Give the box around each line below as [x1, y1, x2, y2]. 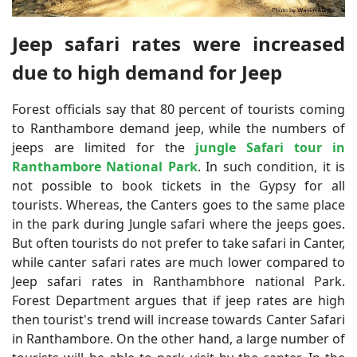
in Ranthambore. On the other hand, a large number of [12, 330, 345, 348]
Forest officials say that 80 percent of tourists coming [12, 100, 345, 119]
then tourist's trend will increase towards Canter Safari [12, 311, 345, 329]
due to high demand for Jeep [12, 59, 282, 86]
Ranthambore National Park [12, 158, 198, 176]
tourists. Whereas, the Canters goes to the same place [12, 196, 345, 214]
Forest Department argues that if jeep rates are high [12, 292, 345, 310]
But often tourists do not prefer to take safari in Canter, [12, 234, 345, 253]
